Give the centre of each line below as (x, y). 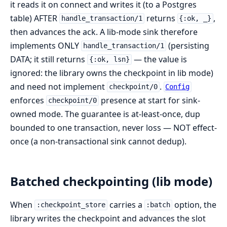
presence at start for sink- (149, 100)
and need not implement (59, 86)
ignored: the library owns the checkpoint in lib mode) (112, 73)
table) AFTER (35, 18)
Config (178, 87)
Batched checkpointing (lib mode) (111, 181)
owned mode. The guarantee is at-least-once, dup (105, 114)
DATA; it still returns (49, 59)
